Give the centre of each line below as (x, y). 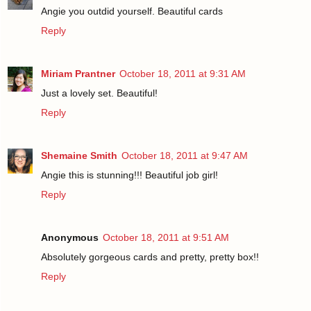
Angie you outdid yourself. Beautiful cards (132, 11)
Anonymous (70, 238)
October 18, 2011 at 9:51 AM (166, 238)
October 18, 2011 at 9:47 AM (185, 156)
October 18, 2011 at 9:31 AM (183, 74)
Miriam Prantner (78, 74)
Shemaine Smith (79, 156)
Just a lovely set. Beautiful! (99, 93)
